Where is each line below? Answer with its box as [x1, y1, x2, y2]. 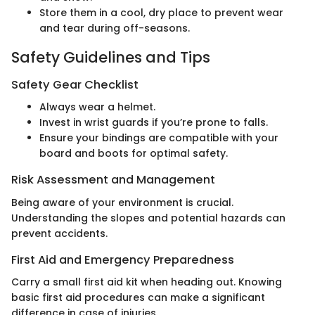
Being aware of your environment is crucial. [11, 195, 233, 210]
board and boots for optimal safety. [39, 146, 228, 161]
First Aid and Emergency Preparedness [11, 251, 234, 268]
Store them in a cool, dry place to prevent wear [39, 5, 283, 20]
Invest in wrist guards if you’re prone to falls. [39, 115, 268, 130]
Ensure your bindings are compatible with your [39, 131, 278, 146]
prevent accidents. [11, 226, 108, 240]
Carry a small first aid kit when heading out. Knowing [11, 274, 282, 289]
